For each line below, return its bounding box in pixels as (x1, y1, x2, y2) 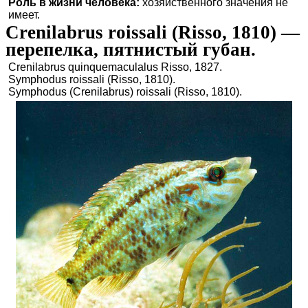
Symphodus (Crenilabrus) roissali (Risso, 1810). (8, 85, 242, 98)
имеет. (8, 8, 40, 21)
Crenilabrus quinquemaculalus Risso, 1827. (8, 60, 222, 73)
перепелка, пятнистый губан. (5, 38, 256, 60)
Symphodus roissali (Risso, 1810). (8, 73, 175, 85)
